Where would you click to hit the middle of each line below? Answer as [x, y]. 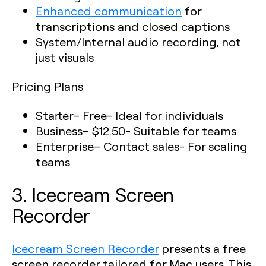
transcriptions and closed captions [133, 26]
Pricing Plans [47, 86]
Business [59, 131]
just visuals [65, 57]
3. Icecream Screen [93, 194]
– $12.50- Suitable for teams [159, 131]
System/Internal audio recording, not [138, 42]
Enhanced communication [109, 11]
